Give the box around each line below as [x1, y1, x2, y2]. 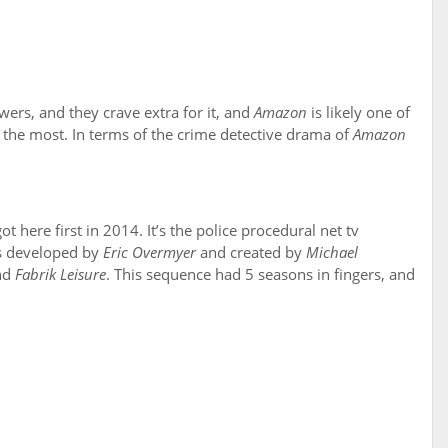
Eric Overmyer [103, 242, 196, 263]
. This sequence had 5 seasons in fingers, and [106, 264, 415, 285]
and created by [196, 242, 306, 263]
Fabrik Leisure [15, 264, 106, 285]
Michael [306, 242, 358, 263]
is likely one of [307, 102, 410, 123]
